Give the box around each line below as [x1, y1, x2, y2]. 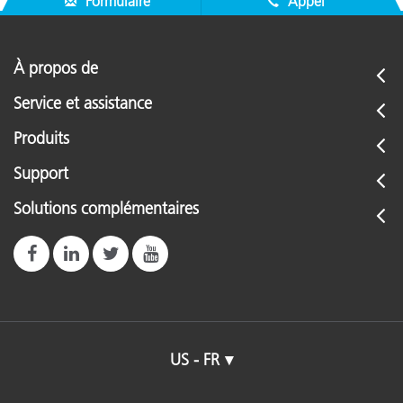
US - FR [170, 350, 219, 370]
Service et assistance [13, 94, 152, 113]
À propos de [13, 58, 98, 78]
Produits [13, 129, 69, 148]
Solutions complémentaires [13, 199, 199, 219]
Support [13, 164, 68, 184]
